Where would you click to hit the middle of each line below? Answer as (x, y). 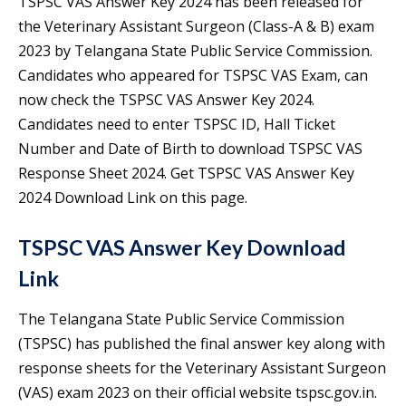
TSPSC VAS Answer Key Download (182, 248)
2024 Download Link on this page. (133, 198)
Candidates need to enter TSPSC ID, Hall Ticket (177, 125)
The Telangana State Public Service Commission (181, 319)
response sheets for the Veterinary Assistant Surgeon (202, 368)
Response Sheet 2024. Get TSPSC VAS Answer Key (186, 174)
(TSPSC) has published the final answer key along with (202, 344)
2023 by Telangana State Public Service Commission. (195, 51)
